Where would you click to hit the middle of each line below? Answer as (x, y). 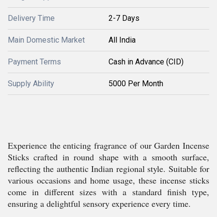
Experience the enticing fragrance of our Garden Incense (108, 145)
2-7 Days (124, 18)
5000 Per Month (136, 84)
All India (122, 40)
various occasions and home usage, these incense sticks (108, 180)
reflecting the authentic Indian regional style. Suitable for (108, 169)
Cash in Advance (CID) (146, 62)
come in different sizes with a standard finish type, (108, 192)
